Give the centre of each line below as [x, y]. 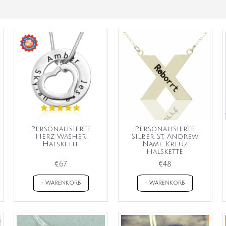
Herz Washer [61, 136]
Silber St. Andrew [165, 136]
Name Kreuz [165, 144]
